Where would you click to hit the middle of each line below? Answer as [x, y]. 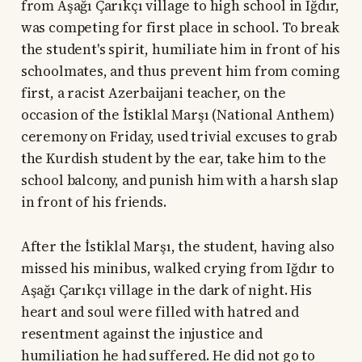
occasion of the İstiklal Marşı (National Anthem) [177, 115]
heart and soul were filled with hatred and [160, 312]
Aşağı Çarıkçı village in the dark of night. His [166, 290]
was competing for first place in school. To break [180, 28]
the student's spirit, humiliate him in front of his [181, 50]
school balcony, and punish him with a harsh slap [179, 181]
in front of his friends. [93, 202]
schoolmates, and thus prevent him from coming [181, 72]
